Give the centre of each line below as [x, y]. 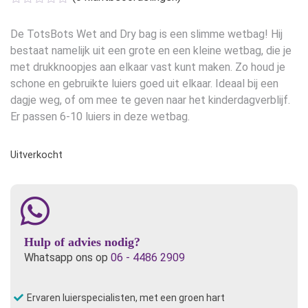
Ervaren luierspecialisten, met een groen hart [126, 297]
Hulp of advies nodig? [82, 242]
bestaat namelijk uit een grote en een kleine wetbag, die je [151, 50]
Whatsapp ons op [67, 257]
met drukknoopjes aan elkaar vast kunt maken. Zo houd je [148, 67]
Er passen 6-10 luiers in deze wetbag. [100, 116]
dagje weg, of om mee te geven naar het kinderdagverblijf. [150, 100]
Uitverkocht [36, 154]
